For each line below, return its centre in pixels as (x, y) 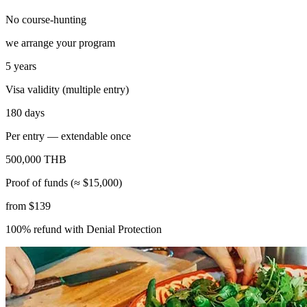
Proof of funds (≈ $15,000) (64, 183)
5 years (21, 66)
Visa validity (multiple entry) (67, 90)
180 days (25, 113)
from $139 (28, 206)
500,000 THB (36, 160)
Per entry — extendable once (68, 136)
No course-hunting (46, 20)
